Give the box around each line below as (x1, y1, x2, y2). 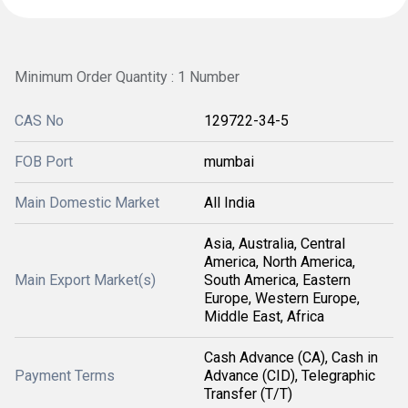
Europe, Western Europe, (204, 290, 360, 307)
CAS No (15, 112, 64, 129)
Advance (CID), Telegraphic (204, 367, 375, 384)
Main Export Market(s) (15, 271, 156, 289)
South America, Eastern (204, 271, 351, 289)
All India (204, 194, 255, 211)
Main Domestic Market (15, 194, 159, 211)
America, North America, (204, 253, 355, 270)
